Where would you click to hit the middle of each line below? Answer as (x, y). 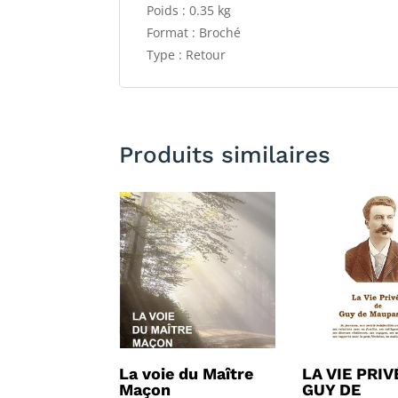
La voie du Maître (187, 373)
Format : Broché (194, 32)
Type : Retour (187, 54)
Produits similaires (225, 155)
